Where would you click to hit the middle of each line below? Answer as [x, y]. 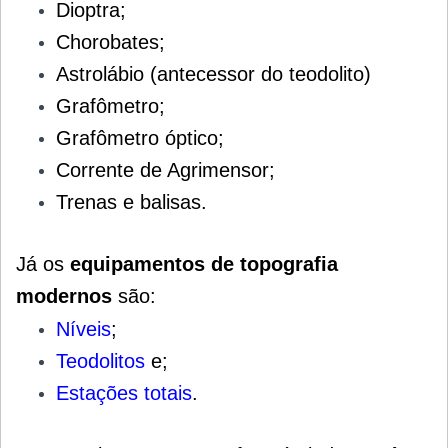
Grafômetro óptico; [140, 137]
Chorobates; [110, 41]
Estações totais [124, 392]
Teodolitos [100, 360]
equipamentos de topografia [204, 263]
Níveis [83, 328]
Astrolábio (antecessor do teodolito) [213, 73]
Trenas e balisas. [131, 201]
